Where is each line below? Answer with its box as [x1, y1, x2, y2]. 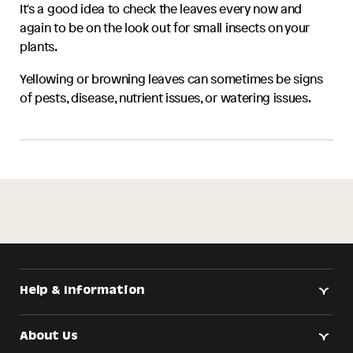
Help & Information [20, 285, 145, 299]
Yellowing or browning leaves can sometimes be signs [20, 69, 323, 87]
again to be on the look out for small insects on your [20, 19, 310, 37]
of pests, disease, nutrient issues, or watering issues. [20, 88, 311, 106]
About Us [20, 330, 79, 344]
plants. [20, 38, 58, 56]
